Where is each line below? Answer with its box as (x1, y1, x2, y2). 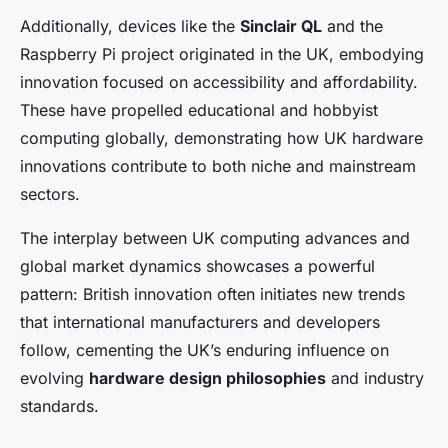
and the (322, 16, 383, 37)
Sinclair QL (240, 16, 322, 37)
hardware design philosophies (89, 368, 326, 389)
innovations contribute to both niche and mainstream (20, 156, 416, 177)
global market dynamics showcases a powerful (20, 256, 375, 277)
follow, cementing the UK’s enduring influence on (20, 340, 389, 361)
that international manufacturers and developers (20, 312, 380, 333)
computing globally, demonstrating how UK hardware (20, 128, 423, 149)
